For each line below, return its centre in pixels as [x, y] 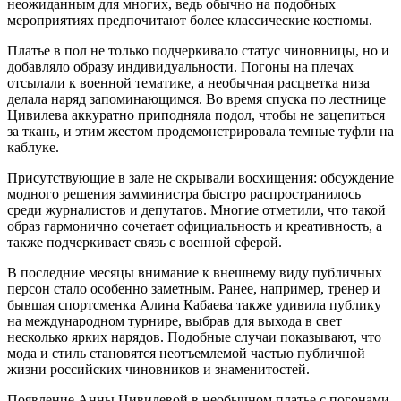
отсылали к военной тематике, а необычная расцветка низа [188, 82]
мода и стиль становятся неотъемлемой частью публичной [186, 353]
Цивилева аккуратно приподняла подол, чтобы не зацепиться [196, 115]
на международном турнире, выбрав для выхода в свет [175, 320]
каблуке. [33, 147]
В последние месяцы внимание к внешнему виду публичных [195, 272]
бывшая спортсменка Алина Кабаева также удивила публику [194, 304]
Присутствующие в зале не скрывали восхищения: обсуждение [200, 177]
